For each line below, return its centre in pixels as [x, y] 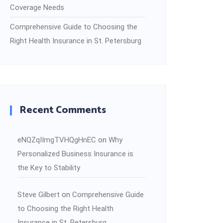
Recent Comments [63, 110]
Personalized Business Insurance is [75, 154]
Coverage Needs [37, 7]
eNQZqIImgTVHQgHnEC [57, 140]
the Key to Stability [49, 167]
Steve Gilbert [39, 194]
